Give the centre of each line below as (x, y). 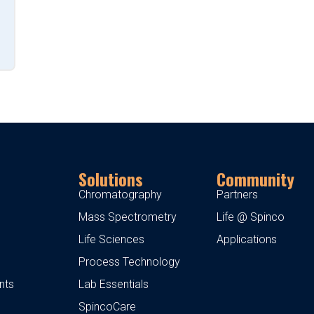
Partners (238, 194)
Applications (247, 239)
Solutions (111, 178)
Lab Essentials (114, 284)
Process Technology (129, 261)
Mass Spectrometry (128, 217)
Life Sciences (111, 239)
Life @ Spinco (251, 217)
